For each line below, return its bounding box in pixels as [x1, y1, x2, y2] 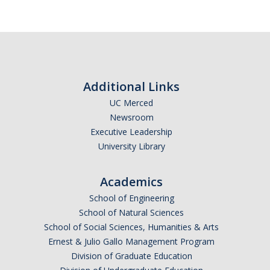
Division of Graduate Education [71, 250, 192, 262]
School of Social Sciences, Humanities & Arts [44, 221, 219, 233]
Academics [100, 174, 163, 190]
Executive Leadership [90, 126, 172, 138]
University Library [98, 140, 165, 152]
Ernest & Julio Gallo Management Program [48, 236, 215, 248]
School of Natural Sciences [79, 207, 184, 219]
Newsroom [109, 111, 154, 124]
